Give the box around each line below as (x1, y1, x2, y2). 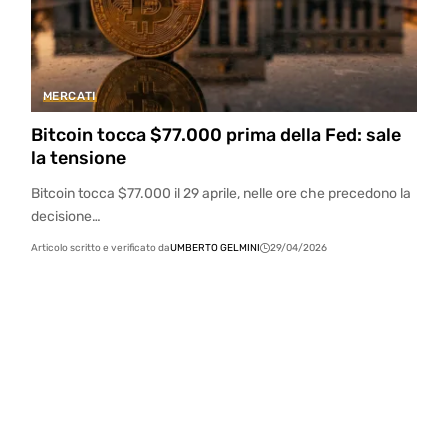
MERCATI (42, 89, 98, 104)
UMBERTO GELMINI (169, 242, 260, 255)
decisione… (30, 208, 101, 226)
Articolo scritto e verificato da (30, 242, 170, 255)
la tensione (30, 147, 126, 170)
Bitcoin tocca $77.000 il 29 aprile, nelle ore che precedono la (30, 185, 411, 203)
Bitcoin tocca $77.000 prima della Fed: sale (30, 124, 401, 147)
